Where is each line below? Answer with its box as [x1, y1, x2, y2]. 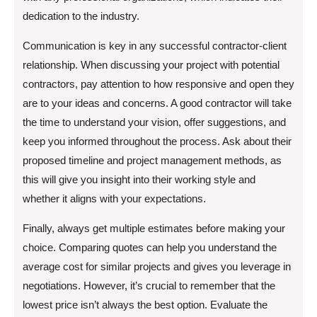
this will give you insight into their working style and [23, 173, 255, 185]
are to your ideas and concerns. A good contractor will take [23, 97, 292, 109]
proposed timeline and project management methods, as [23, 154, 282, 166]
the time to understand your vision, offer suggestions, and [23, 116, 286, 128]
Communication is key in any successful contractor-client [23, 40, 287, 52]
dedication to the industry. [23, 10, 139, 22]
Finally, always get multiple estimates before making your [23, 222, 285, 234]
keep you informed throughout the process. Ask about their [23, 135, 292, 147]
